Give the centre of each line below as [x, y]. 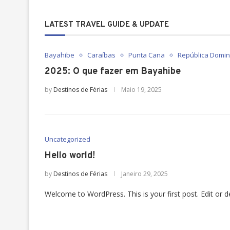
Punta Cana [147, 55]
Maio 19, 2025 [141, 90]
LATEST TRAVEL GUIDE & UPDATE [107, 25]
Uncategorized [68, 139]
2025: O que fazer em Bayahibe [113, 72]
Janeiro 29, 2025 [145, 174]
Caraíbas [101, 55]
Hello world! [70, 156]
